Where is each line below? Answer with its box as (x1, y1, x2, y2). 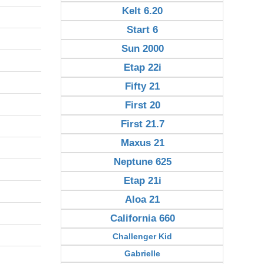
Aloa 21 (125, 194, 160, 205)
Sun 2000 (121, 43, 164, 54)
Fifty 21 (125, 81, 160, 92)
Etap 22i (123, 62, 161, 73)
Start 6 (127, 24, 159, 35)
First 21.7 (120, 118, 164, 130)
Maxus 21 (120, 137, 164, 148)
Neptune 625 (113, 156, 171, 167)
